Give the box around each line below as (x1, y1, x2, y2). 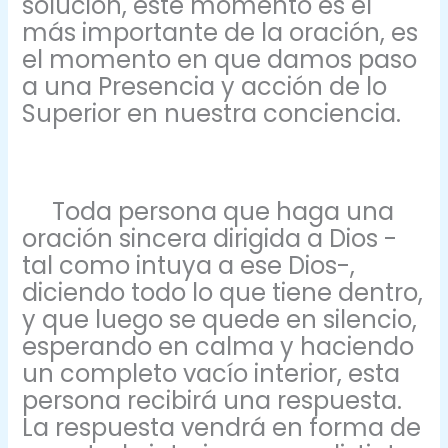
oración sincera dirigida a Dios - (22, 221, 398, 255)
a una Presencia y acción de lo (22, 70, 388, 104)
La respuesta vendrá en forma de (22, 410, 422, 444)
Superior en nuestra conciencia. (22, 97, 402, 131)
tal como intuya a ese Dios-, (22, 248, 356, 282)
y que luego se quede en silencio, (22, 302, 418, 336)
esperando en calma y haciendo (22, 329, 415, 363)
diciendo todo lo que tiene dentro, (22, 275, 424, 309)
